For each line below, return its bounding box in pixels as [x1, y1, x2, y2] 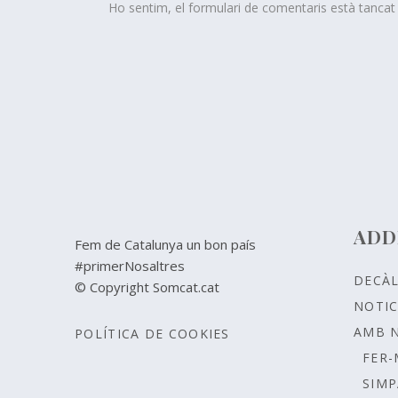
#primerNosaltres [75, 257, 185, 275]
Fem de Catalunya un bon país [75, 235, 256, 253]
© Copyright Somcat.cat [75, 278, 219, 296]
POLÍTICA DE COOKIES [75, 325, 230, 342]
